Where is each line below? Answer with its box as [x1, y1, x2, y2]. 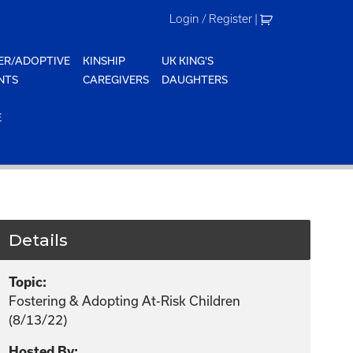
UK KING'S [162, 54, 214, 67]
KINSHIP [83, 54, 126, 67]
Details [9, 230, 69, 250]
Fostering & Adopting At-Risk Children [9, 293, 241, 308]
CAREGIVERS [83, 73, 150, 86]
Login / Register [169, 13, 253, 25]
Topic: [9, 275, 47, 289]
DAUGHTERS [162, 73, 229, 86]
